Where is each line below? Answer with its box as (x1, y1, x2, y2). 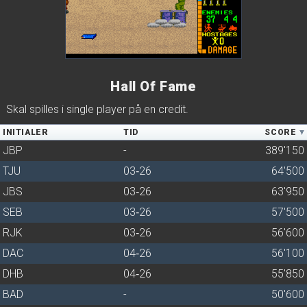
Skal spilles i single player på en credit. (6, 103, 188, 116)
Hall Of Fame (110, 78, 197, 95)
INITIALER (3, 127, 49, 138)
